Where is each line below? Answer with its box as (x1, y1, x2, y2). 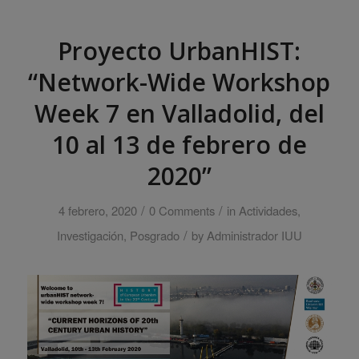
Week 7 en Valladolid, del (34, 97, 325, 131)
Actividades (238, 202, 297, 220)
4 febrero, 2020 (58, 202, 137, 220)
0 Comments (148, 202, 215, 220)
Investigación (56, 227, 123, 244)
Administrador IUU (206, 227, 302, 244)
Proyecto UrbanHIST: (58, 34, 301, 68)
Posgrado (129, 227, 179, 244)
